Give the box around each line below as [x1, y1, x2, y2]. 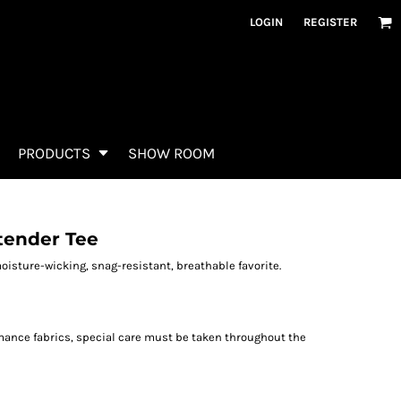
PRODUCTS [18, 144, 94, 163]
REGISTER [303, 15, 357, 29]
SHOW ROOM [128, 144, 215, 163]
